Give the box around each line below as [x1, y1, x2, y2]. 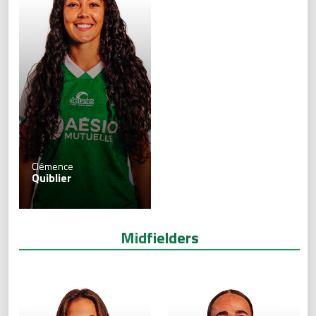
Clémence [32, 159, 73, 174]
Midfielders [120, 226, 199, 250]
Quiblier [32, 169, 71, 187]
